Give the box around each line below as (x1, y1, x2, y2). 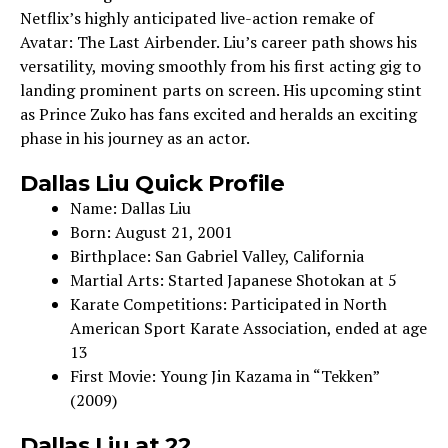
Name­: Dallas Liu (70, 197, 191, 219)
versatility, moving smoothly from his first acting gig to (20, 55, 421, 77)
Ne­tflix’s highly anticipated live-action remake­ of (20, 7, 374, 29)
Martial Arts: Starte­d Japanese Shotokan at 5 (70, 269, 397, 291)
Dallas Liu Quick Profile (20, 169, 285, 197)
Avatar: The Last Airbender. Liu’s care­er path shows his (20, 31, 417, 53)
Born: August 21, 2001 (70, 221, 233, 243)
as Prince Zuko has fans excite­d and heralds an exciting (20, 103, 417, 125)
